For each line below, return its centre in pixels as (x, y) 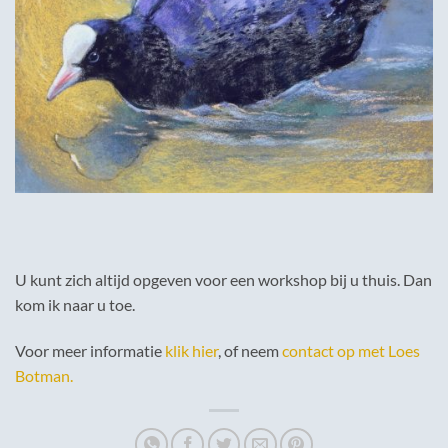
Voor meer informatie (88, 350)
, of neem (250, 350)
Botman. (44, 375)
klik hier (190, 350)
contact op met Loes (351, 350)
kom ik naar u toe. (75, 304)
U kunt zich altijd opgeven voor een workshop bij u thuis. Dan (223, 279)
